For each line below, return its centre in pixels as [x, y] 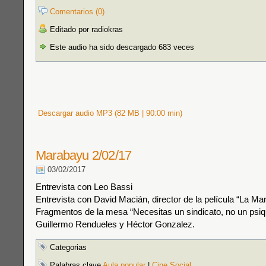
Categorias [67, 247]
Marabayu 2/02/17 [84, 155]
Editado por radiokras [85, 29]
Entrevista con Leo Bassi [84, 187]
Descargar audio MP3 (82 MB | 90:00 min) [109, 113]
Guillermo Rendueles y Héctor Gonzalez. [115, 224]
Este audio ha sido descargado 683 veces [121, 47]
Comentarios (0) [77, 12]
